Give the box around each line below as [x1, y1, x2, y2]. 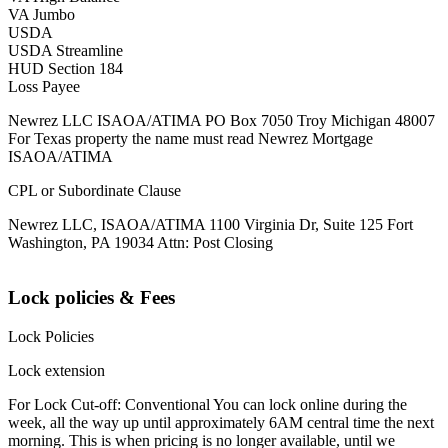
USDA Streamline [8, 42, 123, 60]
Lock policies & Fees [8, 287, 175, 309]
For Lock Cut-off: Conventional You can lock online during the [8, 395, 407, 413]
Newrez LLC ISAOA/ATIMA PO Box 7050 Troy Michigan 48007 [8, 112, 435, 130]
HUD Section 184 [8, 60, 123, 78]
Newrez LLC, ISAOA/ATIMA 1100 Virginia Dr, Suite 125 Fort [8, 216, 413, 234]
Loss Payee [8, 78, 80, 96]
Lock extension [8, 361, 105, 379]
